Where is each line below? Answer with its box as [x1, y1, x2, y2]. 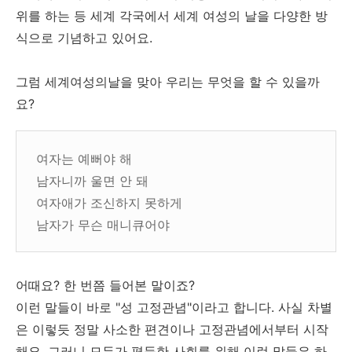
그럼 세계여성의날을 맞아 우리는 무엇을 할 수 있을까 [16, 74, 320, 90]
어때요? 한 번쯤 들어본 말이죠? [16, 277, 195, 293]
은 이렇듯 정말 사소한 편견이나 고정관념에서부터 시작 [16, 321, 328, 337]
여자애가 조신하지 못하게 [36, 195, 182, 211]
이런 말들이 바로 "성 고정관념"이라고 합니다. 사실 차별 [16, 299, 332, 315]
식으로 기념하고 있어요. [16, 30, 152, 46]
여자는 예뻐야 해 [36, 151, 132, 167]
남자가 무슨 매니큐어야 [36, 217, 170, 233]
